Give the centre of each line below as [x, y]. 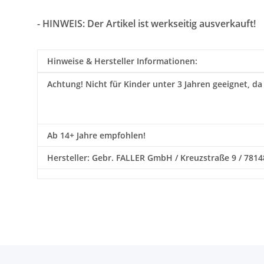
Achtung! [65, 84]
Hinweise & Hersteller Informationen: [122, 61]
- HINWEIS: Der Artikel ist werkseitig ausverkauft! [146, 24]
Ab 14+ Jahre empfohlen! [96, 136]
